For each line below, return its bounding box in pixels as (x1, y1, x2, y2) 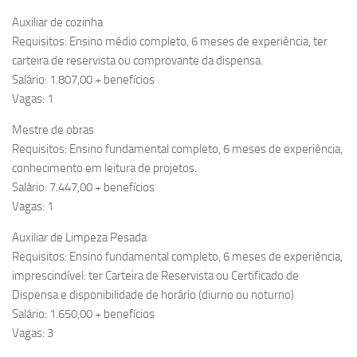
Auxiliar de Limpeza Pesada (12, 230, 147, 245)
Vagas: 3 (12, 326, 53, 341)
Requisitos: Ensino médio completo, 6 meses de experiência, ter (12, 34, 328, 49)
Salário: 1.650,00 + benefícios (12, 307, 155, 322)
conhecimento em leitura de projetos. (12, 161, 197, 176)
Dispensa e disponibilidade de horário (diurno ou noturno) (12, 288, 294, 303)
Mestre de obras (12, 123, 94, 138)
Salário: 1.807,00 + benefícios (12, 73, 155, 88)
